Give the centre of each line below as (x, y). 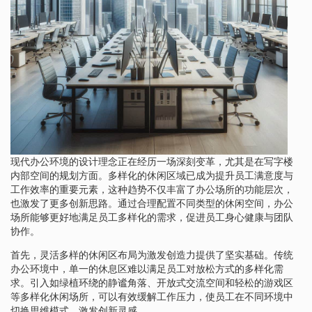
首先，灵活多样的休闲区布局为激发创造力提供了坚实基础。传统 (152, 255)
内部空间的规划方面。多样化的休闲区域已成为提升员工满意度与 (152, 175)
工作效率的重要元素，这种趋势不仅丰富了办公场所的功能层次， (152, 189)
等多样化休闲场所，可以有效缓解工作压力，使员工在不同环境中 (152, 296)
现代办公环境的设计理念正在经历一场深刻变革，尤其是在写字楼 (152, 161)
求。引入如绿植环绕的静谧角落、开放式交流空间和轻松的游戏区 (152, 282)
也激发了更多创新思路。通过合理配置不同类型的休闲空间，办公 (152, 203)
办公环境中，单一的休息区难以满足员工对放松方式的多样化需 (147, 268)
